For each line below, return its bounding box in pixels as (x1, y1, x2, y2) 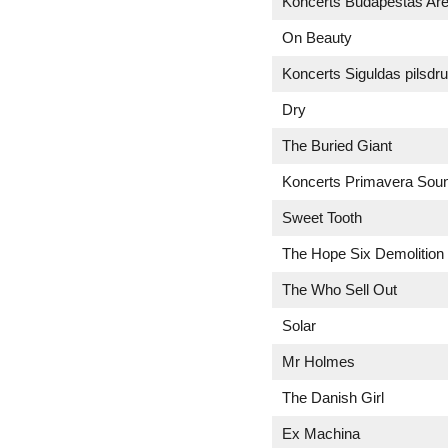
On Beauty (282, 29, 352, 46)
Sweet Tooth (282, 209, 362, 226)
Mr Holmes (282, 353, 355, 370)
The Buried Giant (282, 137, 392, 154)
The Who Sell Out (282, 281, 397, 298)
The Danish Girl (282, 389, 384, 406)
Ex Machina (282, 425, 360, 442)
